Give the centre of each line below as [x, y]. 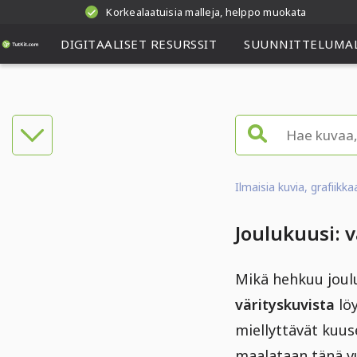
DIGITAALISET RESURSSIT [139, 44]
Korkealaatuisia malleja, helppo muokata [206, 12]
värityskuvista [285, 304]
